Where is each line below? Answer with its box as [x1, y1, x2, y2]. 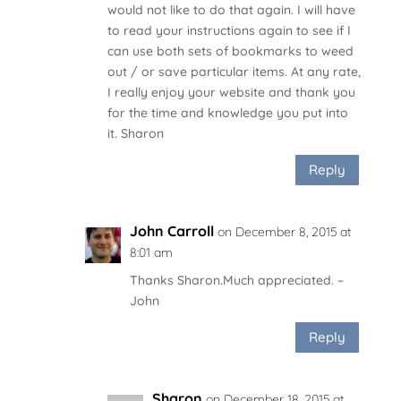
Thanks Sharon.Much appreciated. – [129, 271, 344, 288]
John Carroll [129, 221, 214, 240]
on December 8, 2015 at [217, 223, 351, 240]
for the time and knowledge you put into [107, 104, 348, 121]
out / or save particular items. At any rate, [107, 63, 361, 80]
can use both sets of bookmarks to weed [107, 42, 354, 59]
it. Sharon [107, 124, 164, 141]
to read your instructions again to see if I [107, 21, 351, 38]
